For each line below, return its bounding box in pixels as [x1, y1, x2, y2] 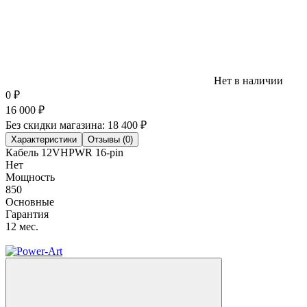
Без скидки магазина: [5, 119, 108, 132]
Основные [5, 196, 54, 208]
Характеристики [11, 134, 77, 145]
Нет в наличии [211, 75, 283, 87]
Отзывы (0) [88, 134, 133, 145]
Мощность [5, 171, 55, 184]
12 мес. [5, 221, 38, 233]
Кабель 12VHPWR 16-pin [5, 147, 123, 159]
